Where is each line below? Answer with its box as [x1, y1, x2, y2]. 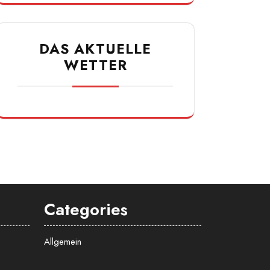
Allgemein [44, 235, 81, 249]
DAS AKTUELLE [39, 39, 151, 60]
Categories [44, 197, 128, 222]
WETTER [63, 55, 127, 76]
